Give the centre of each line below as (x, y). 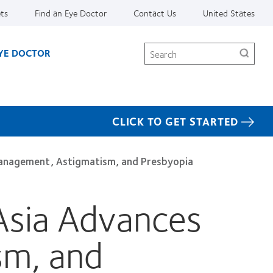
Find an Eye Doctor (71, 13)
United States (229, 13)
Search (157, 47)
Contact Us (155, 13)
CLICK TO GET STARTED (175, 121)
